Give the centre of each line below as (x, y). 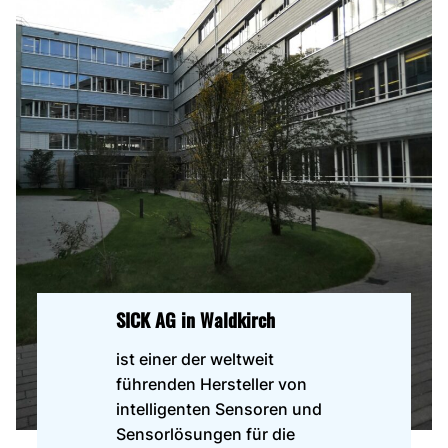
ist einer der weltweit (195, 358)
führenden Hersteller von (212, 383)
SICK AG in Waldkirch (196, 319)
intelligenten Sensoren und (219, 408)
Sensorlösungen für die (206, 433)
